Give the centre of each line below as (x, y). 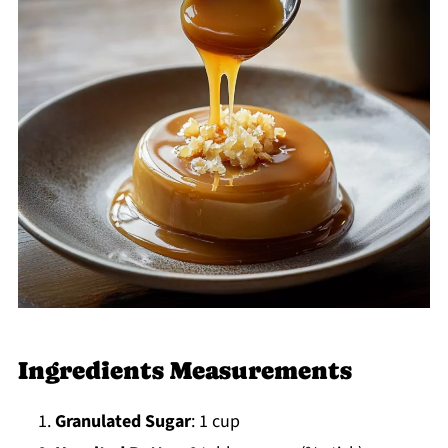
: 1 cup (215, 421)
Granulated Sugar (122, 421)
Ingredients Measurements (184, 370)
